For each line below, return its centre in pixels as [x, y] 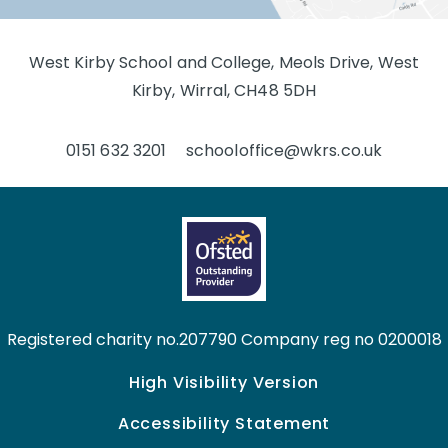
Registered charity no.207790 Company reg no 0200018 [224, 339]
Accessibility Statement [224, 423]
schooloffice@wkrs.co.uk [284, 150]
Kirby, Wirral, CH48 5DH [224, 90]
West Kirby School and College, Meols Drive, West [224, 62]
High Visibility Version [224, 382]
